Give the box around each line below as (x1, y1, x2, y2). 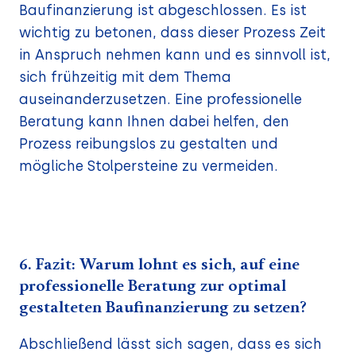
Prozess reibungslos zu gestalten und (19, 135, 278, 153)
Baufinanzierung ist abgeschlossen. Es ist (19, 2, 307, 19)
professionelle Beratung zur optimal (19, 278, 286, 295)
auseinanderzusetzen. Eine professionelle (19, 91, 302, 108)
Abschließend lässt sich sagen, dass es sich (19, 335, 322, 353)
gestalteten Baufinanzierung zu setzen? (19, 300, 307, 316)
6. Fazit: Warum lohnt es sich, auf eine (19, 257, 300, 273)
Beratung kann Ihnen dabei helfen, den (19, 113, 289, 130)
